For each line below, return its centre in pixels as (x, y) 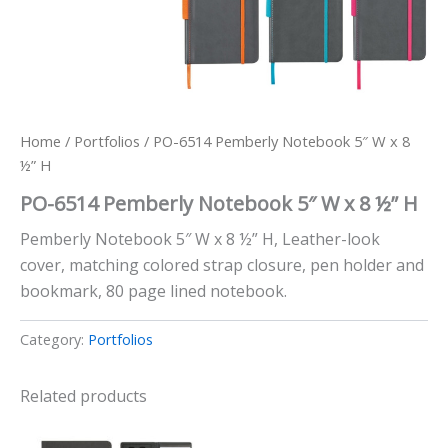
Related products (83, 396)
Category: (54, 340)
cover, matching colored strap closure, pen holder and (222, 264)
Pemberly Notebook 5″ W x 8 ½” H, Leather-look (200, 238)
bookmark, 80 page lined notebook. (153, 290)
